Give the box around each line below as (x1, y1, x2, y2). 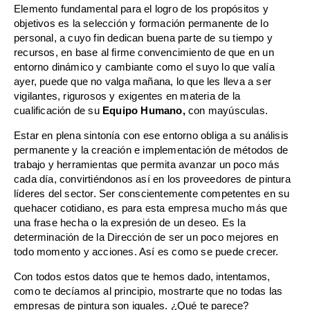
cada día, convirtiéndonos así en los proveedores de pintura (14, 174, 291, 185)
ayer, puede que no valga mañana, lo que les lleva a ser (14, 76, 272, 88)
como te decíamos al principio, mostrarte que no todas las (14, 286, 283, 298)
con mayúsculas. (185, 105, 268, 117)
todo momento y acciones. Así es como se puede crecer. (14, 246, 279, 258)
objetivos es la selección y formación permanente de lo (14, 18, 268, 30)
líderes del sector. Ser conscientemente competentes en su (14, 188, 290, 200)
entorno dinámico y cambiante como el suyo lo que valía (14, 62, 275, 73)
